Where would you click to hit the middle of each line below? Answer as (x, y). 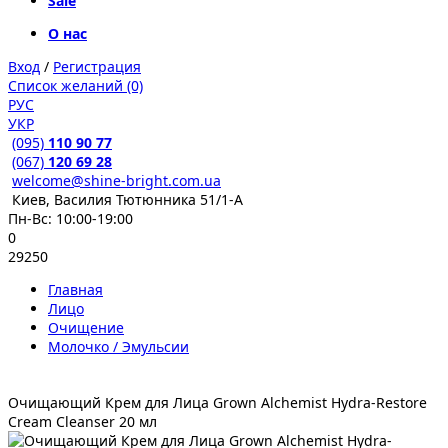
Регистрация (97, 66)
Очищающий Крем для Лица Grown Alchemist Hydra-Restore (217, 402)
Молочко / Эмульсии (118, 346)
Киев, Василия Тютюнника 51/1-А (127, 199)
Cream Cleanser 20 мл (82, 421)
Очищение (86, 327)
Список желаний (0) (75, 85)
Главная (75, 289)
